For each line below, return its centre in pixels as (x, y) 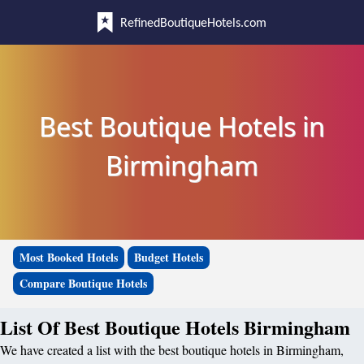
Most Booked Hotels (69, 257)
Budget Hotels (169, 257)
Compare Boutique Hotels (83, 283)
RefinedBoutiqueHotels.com (193, 24)
